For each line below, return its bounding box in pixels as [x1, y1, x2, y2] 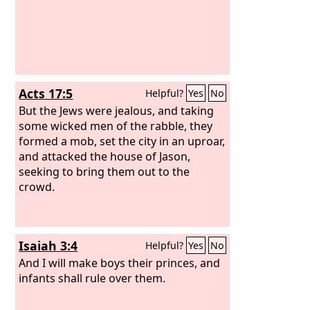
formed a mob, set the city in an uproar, [19, 133, 226, 149]
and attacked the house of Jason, [19, 148, 191, 164]
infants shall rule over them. [19, 270, 166, 286]
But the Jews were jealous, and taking [19, 102, 215, 118]
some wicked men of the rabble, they [19, 118, 213, 134]
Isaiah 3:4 [19, 237, 78, 254]
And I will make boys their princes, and [19, 255, 221, 271]
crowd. [19, 179, 55, 194]
